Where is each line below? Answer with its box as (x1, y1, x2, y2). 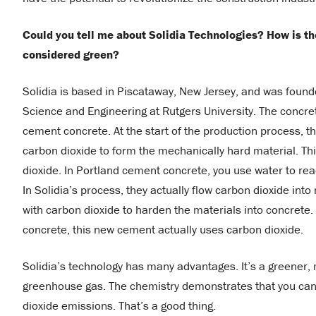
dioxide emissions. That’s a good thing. (23, 297, 216, 313)
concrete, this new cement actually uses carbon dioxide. (23, 221, 303, 237)
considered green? (23, 46, 119, 62)
